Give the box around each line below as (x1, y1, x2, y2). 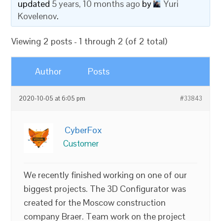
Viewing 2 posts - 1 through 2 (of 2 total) (11, 36, 168, 47)
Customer (63, 138, 99, 149)
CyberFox (65, 124, 103, 136)
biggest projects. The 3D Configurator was (24, 183, 186, 194)
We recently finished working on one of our (24, 169, 187, 181)
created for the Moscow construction (24, 197, 166, 208)
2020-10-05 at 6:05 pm (19, 95, 86, 103)
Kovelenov (18, 10, 57, 22)
